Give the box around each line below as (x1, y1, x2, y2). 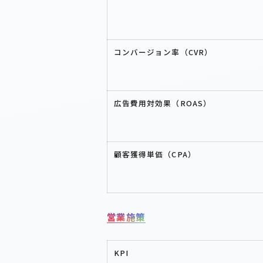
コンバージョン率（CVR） (113, 46, 213, 58)
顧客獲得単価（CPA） (113, 148, 196, 160)
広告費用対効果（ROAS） (113, 97, 212, 109)
